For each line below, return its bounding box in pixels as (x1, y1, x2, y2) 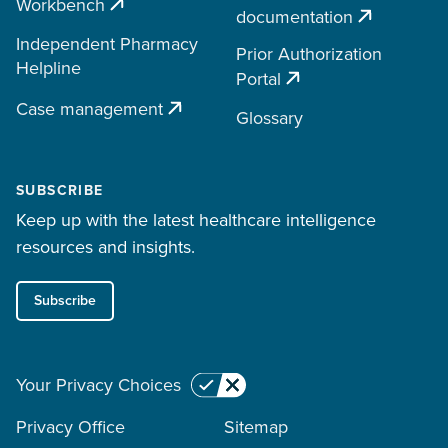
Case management (16, 96, 163, 122)
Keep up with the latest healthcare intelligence (16, 207, 376, 233)
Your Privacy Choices (16, 372, 181, 398)
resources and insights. (16, 234, 195, 260)
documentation (236, 4, 353, 30)
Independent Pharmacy (16, 31, 198, 57)
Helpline (16, 55, 81, 81)
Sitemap (224, 414, 288, 440)
